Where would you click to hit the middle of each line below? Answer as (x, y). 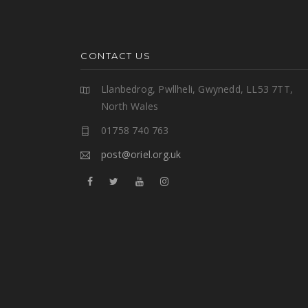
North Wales (130, 107)
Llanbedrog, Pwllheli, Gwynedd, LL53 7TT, (197, 89)
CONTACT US (115, 56)
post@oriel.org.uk (141, 155)
